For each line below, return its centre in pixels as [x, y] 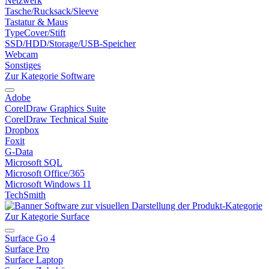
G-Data [19, 152]
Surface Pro [27, 249]
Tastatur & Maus [36, 22]
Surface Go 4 [30, 238]
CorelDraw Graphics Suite [55, 108]
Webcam [21, 54]
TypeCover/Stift [35, 33]
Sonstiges [23, 65]
